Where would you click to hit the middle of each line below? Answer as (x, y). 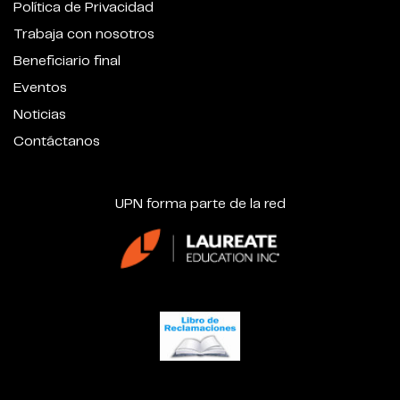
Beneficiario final (67, 61)
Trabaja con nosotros (84, 34)
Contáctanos (57, 141)
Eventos (40, 87)
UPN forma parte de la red (200, 204)
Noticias (40, 114)
